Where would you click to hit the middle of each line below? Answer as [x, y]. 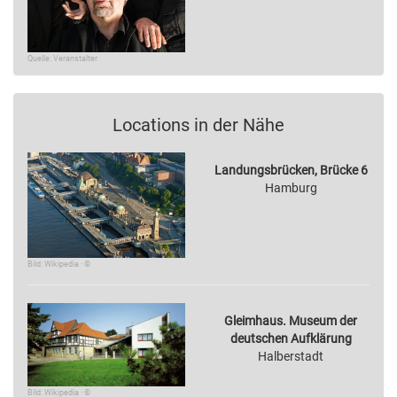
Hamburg [291, 188]
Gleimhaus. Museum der [291, 321]
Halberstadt [291, 357]
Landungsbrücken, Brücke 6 [291, 171]
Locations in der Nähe [198, 126]
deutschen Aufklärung [291, 339]
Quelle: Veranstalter [62, 59]
